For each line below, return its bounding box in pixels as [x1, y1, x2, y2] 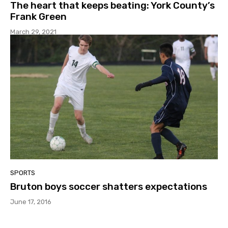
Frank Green [10, 11, 67, 23]
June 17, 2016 [10, 197, 51, 206]
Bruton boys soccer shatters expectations [10, 180, 207, 192]
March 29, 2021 [10, 28, 56, 36]
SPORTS [10, 168, 35, 177]
